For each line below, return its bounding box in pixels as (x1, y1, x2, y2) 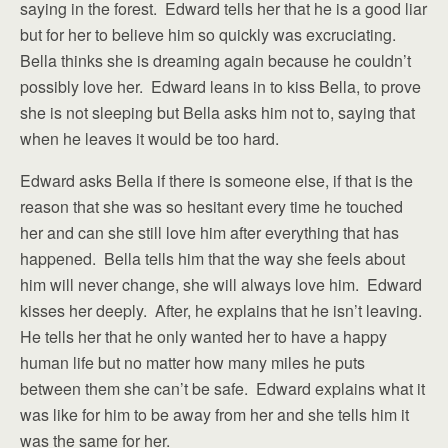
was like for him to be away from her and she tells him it (20, 403, 409, 426)
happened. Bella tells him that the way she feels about (20, 247, 405, 270)
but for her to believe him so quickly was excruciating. (20, 23, 400, 46)
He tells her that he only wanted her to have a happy (20, 325, 387, 348)
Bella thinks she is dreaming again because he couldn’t (20, 49, 411, 72)
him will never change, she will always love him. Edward (20, 273, 422, 296)
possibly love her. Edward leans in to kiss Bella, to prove (20, 75, 421, 98)
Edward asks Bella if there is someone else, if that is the (20, 169, 413, 192)
